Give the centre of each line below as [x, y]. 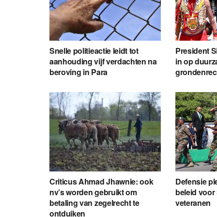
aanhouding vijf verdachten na [103, 61]
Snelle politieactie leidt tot [94, 50]
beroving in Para [78, 72]
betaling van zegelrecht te [94, 203]
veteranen [193, 203]
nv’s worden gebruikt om [93, 192]
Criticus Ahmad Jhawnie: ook [101, 182]
